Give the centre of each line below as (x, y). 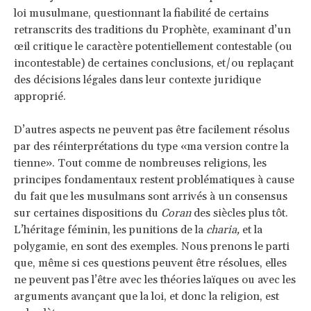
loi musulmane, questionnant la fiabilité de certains (141, 13)
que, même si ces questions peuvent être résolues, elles (150, 263)
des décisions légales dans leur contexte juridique (137, 79)
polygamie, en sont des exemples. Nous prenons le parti (152, 246)
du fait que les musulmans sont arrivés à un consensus (151, 196)
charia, (223, 229)
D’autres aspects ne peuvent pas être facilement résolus (152, 129)
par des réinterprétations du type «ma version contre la (151, 146)
